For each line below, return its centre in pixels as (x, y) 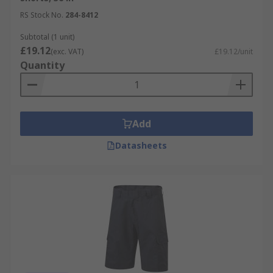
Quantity (42, 65)
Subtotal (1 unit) (47, 37)
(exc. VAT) (67, 51)
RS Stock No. (42, 15)
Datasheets (141, 145)
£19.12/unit (234, 51)
